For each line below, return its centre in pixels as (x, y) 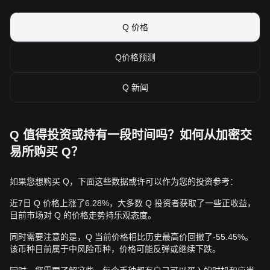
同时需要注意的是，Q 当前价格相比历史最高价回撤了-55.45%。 (131, 237)
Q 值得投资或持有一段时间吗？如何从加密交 (131, 135)
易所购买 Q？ (46, 152)
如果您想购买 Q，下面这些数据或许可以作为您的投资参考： (124, 181)
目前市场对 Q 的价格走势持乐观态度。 (83, 215)
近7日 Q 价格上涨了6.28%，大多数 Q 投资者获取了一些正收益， (133, 203)
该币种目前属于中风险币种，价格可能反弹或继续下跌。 (115, 249)
